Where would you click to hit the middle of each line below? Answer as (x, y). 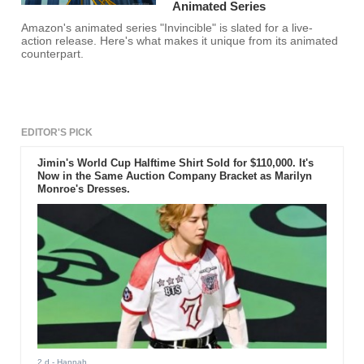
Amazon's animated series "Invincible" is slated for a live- (167, 28)
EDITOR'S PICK (57, 133)
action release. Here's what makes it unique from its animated (180, 41)
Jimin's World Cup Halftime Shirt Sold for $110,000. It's (175, 163)
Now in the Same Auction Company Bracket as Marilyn (174, 176)
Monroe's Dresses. (83, 189)
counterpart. (53, 54)
